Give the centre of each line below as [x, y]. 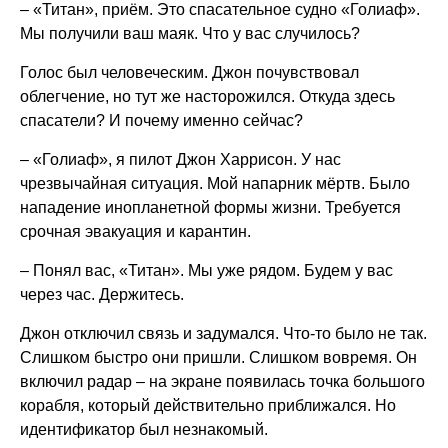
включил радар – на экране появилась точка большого [222, 381]
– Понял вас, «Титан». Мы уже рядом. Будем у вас [206, 270]
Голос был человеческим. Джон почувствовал [189, 72]
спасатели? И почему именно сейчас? [161, 120]
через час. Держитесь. [102, 294]
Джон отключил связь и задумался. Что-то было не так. [223, 333]
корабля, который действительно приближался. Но [208, 405]
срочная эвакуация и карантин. [135, 231]
